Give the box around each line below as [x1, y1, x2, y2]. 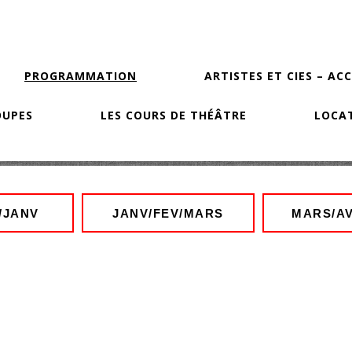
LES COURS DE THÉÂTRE [100, 108, 247, 123]
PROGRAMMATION [24, 68, 137, 83]
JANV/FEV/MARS [112, 206, 224, 220]
